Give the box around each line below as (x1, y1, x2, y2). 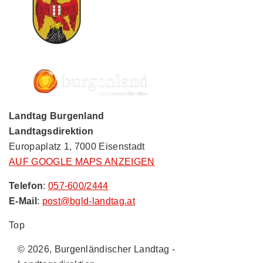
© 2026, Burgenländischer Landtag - (18, 244, 175, 255)
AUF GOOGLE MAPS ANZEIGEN (9, 157, 155, 167)
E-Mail (9, 196, 37, 207)
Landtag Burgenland (9, 111, 104, 122)
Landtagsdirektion (9, 126, 94, 137)
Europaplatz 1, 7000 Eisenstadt (9, 141, 145, 152)
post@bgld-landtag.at (42, 196, 135, 207)
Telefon (9, 181, 43, 191)
